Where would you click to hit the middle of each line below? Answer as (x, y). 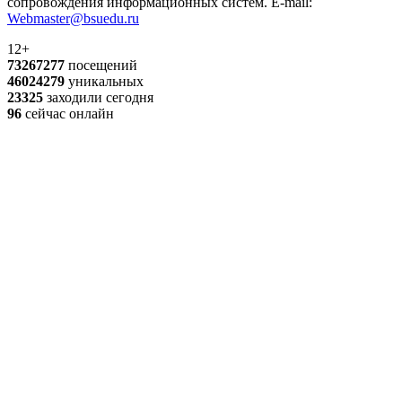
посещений (101, 65)
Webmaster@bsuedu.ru (73, 18)
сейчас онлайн (68, 113)
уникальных (104, 81)
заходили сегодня (98, 97)
